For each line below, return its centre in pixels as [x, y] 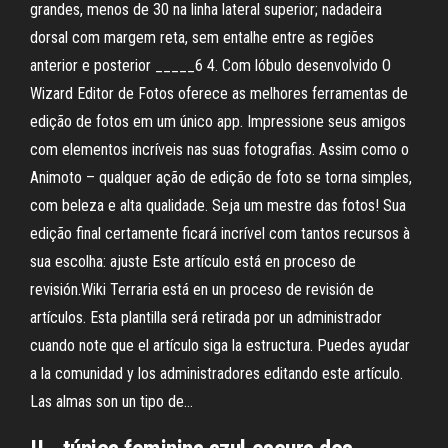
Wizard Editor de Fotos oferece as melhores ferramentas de [219, 93]
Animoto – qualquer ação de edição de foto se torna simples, [221, 177]
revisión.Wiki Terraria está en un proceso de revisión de [202, 289]
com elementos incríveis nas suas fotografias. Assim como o [219, 149]
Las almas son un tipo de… [111, 401]
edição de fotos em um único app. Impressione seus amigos [218, 121]
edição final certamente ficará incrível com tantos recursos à [220, 233]
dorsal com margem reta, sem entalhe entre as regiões [202, 37]
